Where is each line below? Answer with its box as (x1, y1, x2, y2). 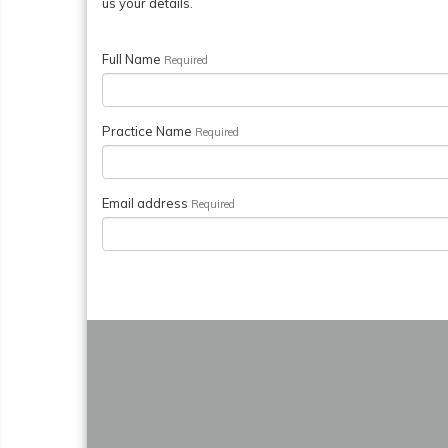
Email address (102, 195, 191, 211)
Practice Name (102, 123, 195, 139)
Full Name (102, 51, 164, 67)
